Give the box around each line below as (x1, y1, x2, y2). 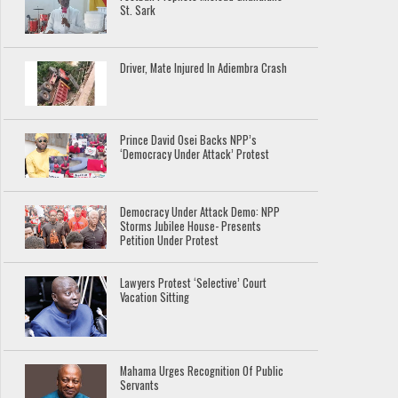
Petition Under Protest (120, 231, 219, 249)
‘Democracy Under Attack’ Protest (120, 145, 270, 163)
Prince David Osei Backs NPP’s (120, 131, 258, 148)
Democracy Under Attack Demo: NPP (120, 203, 281, 220)
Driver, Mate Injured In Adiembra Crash (120, 60, 288, 77)
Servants (120, 377, 160, 394)
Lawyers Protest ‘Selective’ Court (120, 275, 267, 292)
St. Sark (120, 2, 156, 20)
